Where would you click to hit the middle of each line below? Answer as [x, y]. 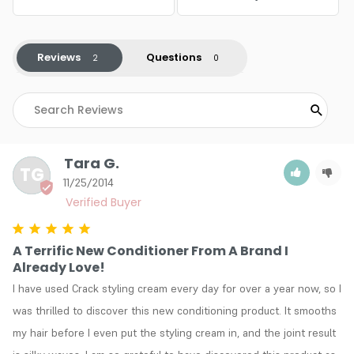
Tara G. [91, 163]
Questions [173, 57]
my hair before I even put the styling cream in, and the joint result [174, 332]
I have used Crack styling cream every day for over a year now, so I [177, 288]
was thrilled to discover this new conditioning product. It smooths [175, 310]
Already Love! [59, 267]
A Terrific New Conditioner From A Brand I [151, 250]
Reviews [58, 57]
